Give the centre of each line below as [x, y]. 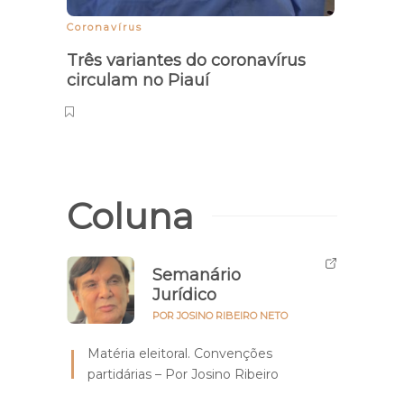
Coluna [130, 216]
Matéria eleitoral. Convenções [180, 353]
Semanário [197, 275]
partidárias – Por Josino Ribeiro [183, 374]
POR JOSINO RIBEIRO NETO [220, 315]
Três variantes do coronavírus [186, 60]
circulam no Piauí [140, 80]
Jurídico [184, 294]
